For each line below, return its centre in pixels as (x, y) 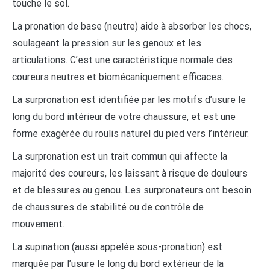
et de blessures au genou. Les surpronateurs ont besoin (132, 190)
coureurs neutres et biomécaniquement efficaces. (118, 77)
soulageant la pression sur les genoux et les (107, 43)
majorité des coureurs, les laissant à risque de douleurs (130, 174)
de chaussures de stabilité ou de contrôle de (108, 207)
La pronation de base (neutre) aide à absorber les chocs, (132, 27)
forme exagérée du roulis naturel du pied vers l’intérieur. (130, 134)
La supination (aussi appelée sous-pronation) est (117, 247)
